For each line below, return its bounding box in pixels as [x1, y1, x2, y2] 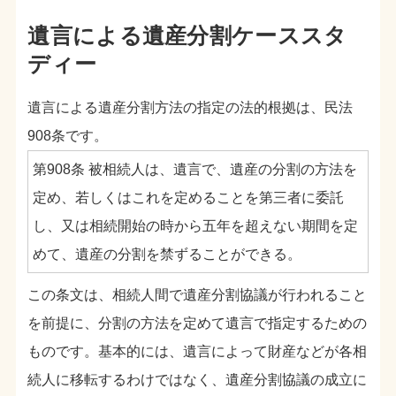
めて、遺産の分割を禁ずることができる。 [32, 246, 301, 262]
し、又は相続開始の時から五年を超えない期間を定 [32, 217, 358, 233]
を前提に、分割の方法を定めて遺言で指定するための [27, 316, 368, 331]
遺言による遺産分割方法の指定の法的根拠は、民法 [27, 100, 354, 116]
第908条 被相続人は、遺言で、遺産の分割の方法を [32, 161, 357, 177]
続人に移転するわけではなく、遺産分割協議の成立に [27, 372, 368, 388]
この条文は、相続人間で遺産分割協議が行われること [27, 287, 368, 303]
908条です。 [27, 128, 109, 144]
